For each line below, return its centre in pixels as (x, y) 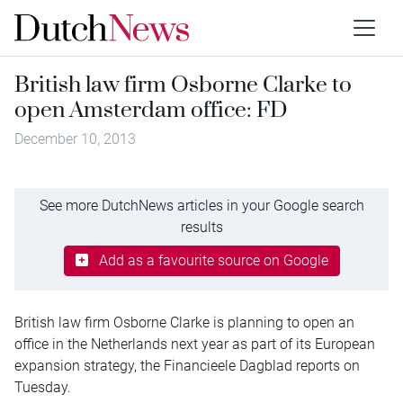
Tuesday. (43, 387)
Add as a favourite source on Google (213, 260)
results (201, 227)
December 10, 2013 (75, 139)
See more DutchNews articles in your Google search (201, 205)
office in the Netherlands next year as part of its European (195, 344)
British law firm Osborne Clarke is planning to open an (184, 322)
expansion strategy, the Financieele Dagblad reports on (187, 365)
